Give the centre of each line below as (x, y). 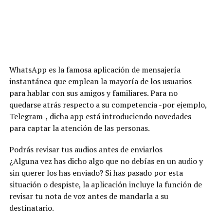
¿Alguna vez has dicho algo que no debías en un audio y (106, 161)
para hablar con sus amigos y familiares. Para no (93, 93)
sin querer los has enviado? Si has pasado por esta (96, 173)
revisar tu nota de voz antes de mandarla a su (89, 196)
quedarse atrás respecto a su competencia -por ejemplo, (108, 104)
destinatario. (31, 208)
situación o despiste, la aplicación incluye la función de (105, 184)
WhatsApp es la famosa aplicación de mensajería (95, 69)
